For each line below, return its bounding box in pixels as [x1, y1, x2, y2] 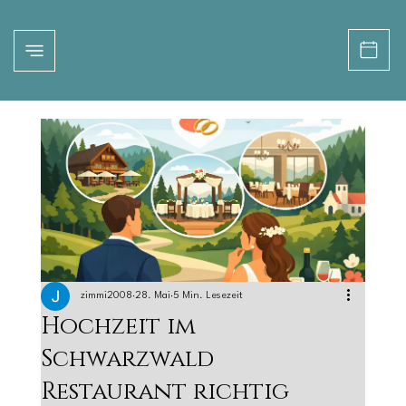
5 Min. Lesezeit [172, 291, 243, 301]
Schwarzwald [40, 343, 214, 375]
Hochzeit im [40, 311, 196, 343]
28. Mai [134, 291, 170, 301]
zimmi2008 [80, 291, 132, 301]
